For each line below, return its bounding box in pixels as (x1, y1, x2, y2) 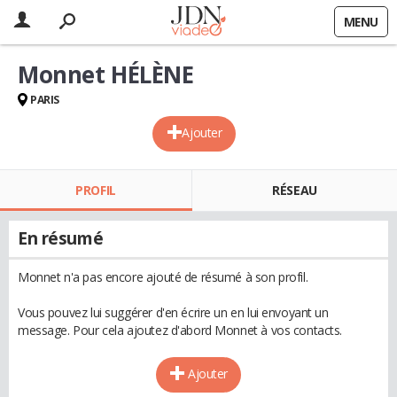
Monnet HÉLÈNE (18, 58, 194, 90)
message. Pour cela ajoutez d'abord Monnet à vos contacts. (18, 322, 343, 339)
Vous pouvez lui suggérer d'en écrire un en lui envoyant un (18, 304, 329, 321)
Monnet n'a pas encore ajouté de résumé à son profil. (18, 269, 308, 285)
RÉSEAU (272, 182, 317, 198)
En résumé (18, 227, 104, 250)
